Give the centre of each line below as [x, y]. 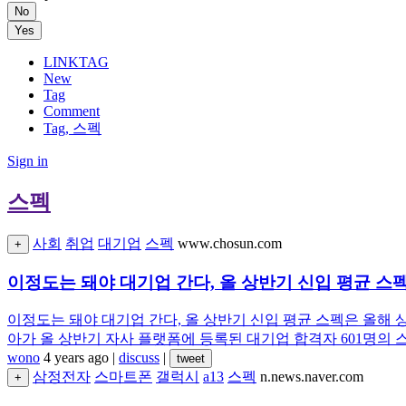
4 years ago [76, 358]
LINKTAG [76, 62]
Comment [72, 111]
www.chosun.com [230, 243]
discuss [139, 358]
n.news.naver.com [312, 377]
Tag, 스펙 [72, 128]
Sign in [28, 161]
